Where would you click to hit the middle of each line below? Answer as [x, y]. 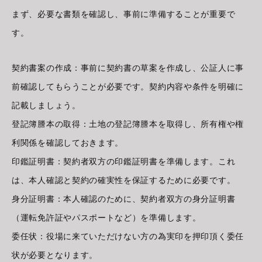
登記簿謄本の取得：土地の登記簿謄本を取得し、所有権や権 [128, 124]
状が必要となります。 [55, 255]
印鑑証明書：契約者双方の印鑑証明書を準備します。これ [124, 162]
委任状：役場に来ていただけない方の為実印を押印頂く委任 [128, 237]
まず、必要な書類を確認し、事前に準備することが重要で [124, 14]
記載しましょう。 [46, 106]
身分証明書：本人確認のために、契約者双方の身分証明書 [124, 199]
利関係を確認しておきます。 [68, 143]
